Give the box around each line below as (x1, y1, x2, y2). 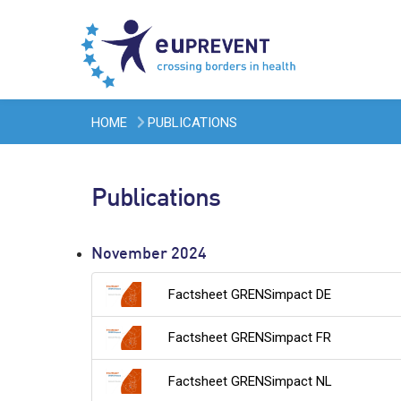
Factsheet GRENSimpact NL (168, 372, 333, 389)
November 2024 (91, 247, 207, 262)
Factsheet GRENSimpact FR (168, 329, 332, 346)
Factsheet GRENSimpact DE (168, 286, 332, 303)
